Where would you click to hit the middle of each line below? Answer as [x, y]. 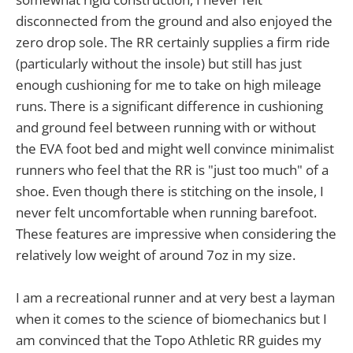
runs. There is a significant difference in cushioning [169, 106]
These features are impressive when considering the [176, 234]
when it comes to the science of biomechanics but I [171, 319]
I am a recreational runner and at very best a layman [175, 298]
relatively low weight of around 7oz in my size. [156, 255]
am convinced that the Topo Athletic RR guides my [169, 340]
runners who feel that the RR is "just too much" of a [172, 170]
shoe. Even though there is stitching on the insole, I [170, 191]
